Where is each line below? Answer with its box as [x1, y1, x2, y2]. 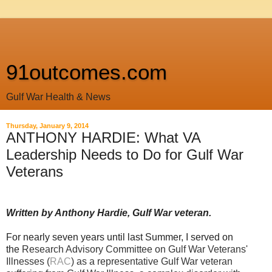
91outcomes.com [6, 61, 167, 84]
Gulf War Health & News [6, 92, 110, 102]
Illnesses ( [6, 256, 50, 267]
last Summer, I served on [125, 231, 233, 242]
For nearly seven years [6, 231, 107, 242]
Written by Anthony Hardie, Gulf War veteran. [6, 207, 211, 218]
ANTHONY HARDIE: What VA [6, 129, 200, 146]
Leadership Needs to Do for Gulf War [6, 146, 243, 163]
